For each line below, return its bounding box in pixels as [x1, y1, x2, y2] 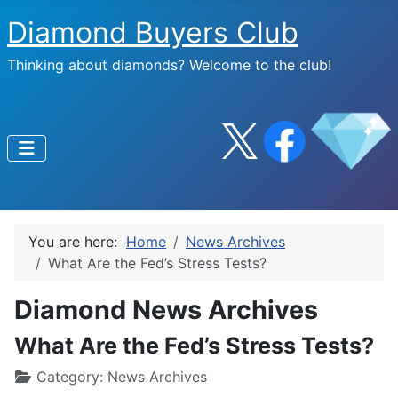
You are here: [28, 233, 126, 251]
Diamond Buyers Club [7, 15, 298, 50]
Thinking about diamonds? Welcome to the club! [7, 56, 331, 74]
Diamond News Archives [14, 294, 318, 325]
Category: [32, 368, 107, 386]
